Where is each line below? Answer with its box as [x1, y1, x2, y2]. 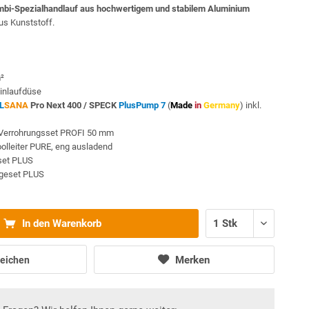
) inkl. [240, 100, 262, 110]
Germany [203, 100, 241, 110]
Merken [175, 253, 210, 266]
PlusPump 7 [119, 100, 166, 110]
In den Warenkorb [19, 217, 101, 230]
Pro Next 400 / [28, 100, 88, 110]
